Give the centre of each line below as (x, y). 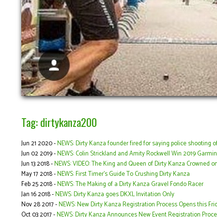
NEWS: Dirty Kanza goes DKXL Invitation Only (115, 194)
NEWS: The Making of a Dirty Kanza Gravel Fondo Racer (130, 184)
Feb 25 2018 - (39, 184)
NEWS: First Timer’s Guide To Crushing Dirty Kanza (124, 174)
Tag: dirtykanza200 (59, 122)
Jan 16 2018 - (38, 194)
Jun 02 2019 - (39, 154)
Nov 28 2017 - (40, 204)
